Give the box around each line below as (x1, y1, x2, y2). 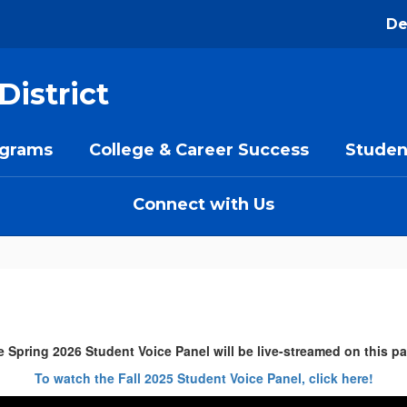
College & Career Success (89, 140, 309, 160)
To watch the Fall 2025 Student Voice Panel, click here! (34, 369, 373, 387)
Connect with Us (133, 194, 274, 214)
